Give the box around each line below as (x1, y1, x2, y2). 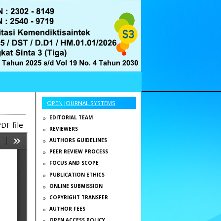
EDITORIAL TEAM (49, 113, 93, 121)
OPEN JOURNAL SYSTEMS (47, 99, 115, 107)
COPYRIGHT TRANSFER (49, 193, 108, 201)
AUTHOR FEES (49, 205, 85, 213)
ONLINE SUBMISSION (49, 182, 103, 189)
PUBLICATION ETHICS (49, 171, 105, 178)
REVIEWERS (49, 125, 78, 132)
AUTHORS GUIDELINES (49, 137, 107, 144)
